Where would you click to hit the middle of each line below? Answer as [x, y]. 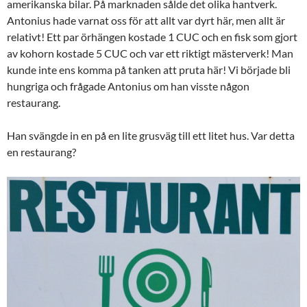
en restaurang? [41, 151]
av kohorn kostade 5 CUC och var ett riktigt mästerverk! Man [150, 53]
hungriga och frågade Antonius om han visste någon [128, 86]
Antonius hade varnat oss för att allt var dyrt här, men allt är [146, 20]
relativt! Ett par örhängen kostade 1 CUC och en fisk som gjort [152, 36]
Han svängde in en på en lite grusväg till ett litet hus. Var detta [151, 135]
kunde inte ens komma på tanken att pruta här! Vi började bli [149, 69]
